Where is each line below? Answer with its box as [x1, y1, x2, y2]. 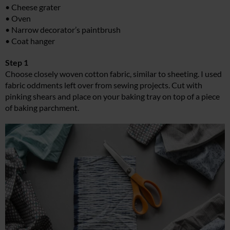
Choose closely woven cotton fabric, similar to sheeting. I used [5, 68, 222, 79]
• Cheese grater [5, 2, 61, 12]
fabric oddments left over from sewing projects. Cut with [5, 80, 202, 90]
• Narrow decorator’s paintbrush [5, 24, 121, 34]
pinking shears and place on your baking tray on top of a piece [5, 91, 220, 101]
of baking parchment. [5, 102, 79, 112]
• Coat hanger [5, 35, 55, 46]
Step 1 [5, 57, 28, 67]
